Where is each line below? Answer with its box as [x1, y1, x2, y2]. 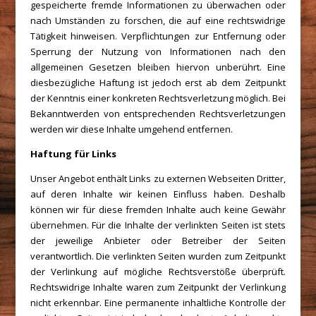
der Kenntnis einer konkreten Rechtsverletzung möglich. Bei [30, 92, 286, 104]
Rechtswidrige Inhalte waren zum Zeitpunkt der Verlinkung [30, 281, 286, 293]
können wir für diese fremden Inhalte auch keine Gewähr [30, 203, 286, 216]
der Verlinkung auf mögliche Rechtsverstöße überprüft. [30, 265, 286, 278]
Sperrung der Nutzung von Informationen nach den [30, 45, 286, 58]
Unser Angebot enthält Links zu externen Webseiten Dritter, [30, 172, 286, 185]
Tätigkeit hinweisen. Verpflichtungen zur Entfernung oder [30, 30, 286, 42]
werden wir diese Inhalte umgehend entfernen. [30, 123, 233, 135]
